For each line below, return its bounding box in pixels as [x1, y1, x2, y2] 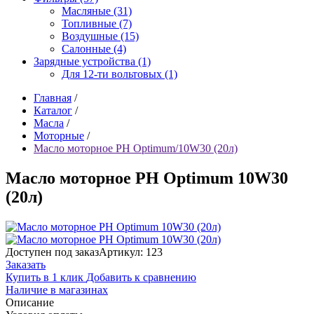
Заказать [6, 258, 46, 271]
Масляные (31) [62, 4, 132, 17]
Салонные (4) [62, 42, 126, 55]
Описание [6, 296, 54, 308]
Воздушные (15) [62, 29, 139, 42]
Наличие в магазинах [6, 283, 108, 296]
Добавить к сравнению [86, 271, 196, 283]
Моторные [34, 129, 84, 142]
